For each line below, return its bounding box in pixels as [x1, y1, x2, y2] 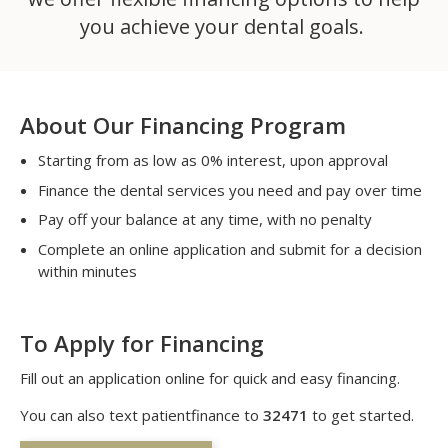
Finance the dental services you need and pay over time [38, 179, 422, 200]
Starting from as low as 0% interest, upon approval [38, 150, 388, 171]
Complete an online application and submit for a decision [38, 238, 422, 259]
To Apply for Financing [20, 328, 264, 360]
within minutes [38, 260, 141, 281]
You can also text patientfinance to [20, 405, 263, 426]
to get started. [308, 405, 418, 426]
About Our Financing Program [20, 110, 346, 142]
